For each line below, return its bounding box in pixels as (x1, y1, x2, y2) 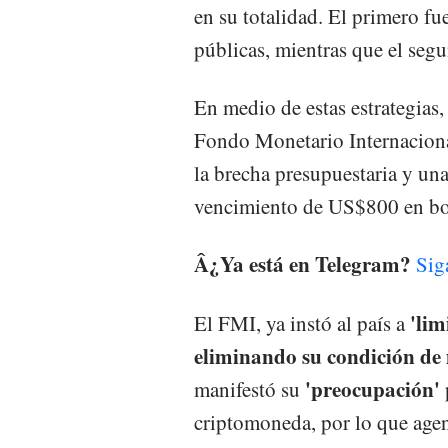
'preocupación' (305, 373, 440, 404)
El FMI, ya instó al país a (194, 308, 410, 337)
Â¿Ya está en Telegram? (194, 249, 411, 280)
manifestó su (194, 374, 305, 403)
